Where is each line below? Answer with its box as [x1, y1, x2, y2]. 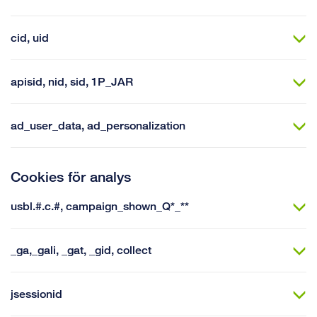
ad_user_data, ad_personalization [87, 119, 185, 132]
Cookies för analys [11, 168, 131, 185]
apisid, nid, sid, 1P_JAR [11, 75, 133, 88]
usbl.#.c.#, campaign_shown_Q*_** [11, 200, 189, 213]
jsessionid [11, 287, 62, 301]
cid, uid [11, 31, 49, 45]
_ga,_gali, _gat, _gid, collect [11, 243, 151, 257]
